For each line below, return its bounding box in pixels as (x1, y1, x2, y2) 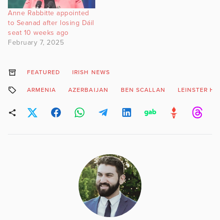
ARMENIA (27, 86, 56, 94)
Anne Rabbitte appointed (8, 9, 89, 18)
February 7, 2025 (8, 38, 64, 47)
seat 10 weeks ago (8, 28, 69, 37)
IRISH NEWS (72, 69, 110, 76)
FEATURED (27, 69, 60, 76)
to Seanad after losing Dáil (8, 19, 94, 27)
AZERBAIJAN (68, 86, 109, 94)
